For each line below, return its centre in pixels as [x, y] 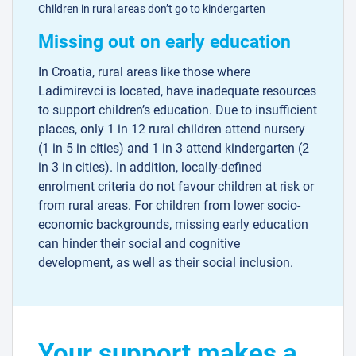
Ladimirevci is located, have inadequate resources [177, 91]
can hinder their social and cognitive [139, 244]
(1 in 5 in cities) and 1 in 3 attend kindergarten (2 [174, 149]
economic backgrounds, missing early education [173, 225]
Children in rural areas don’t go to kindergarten [152, 9]
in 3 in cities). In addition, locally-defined [150, 168]
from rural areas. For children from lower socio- [169, 206]
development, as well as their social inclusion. [166, 263]
